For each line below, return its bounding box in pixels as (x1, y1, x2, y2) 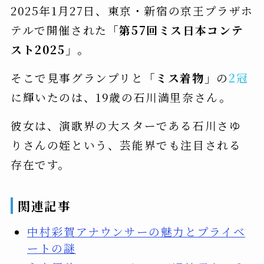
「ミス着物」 (143, 69, 217, 85)
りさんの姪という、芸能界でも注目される (10, 137, 242, 153)
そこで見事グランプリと (10, 69, 144, 85)
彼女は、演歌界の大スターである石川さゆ (10, 117, 242, 133)
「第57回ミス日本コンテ (107, 21, 244, 38)
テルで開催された (10, 21, 107, 38)
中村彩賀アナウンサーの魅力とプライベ (27, 223, 246, 239)
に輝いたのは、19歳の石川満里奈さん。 (10, 88, 232, 105)
